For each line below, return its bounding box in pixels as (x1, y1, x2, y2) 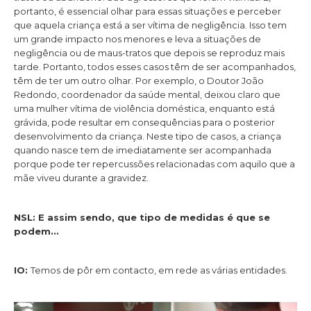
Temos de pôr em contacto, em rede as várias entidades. (31, 264, 287, 276)
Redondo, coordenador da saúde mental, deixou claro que (14, 89, 280, 101)
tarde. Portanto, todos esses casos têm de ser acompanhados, (14, 61, 296, 73)
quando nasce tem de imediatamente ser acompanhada (14, 144, 271, 156)
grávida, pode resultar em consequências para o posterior (14, 117, 275, 128)
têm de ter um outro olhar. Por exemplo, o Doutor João (14, 75, 264, 87)
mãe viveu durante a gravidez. (14, 172, 149, 184)
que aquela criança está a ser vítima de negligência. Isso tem (14, 19, 287, 31)
